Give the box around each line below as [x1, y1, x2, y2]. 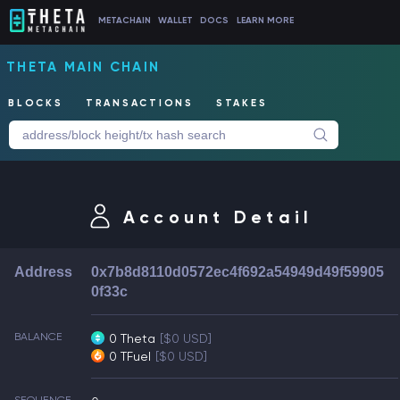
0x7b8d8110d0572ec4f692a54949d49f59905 [91, 264, 384, 279]
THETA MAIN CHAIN [6, 59, 160, 75]
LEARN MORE [236, 15, 294, 26]
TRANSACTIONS [85, 97, 194, 110]
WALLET [158, 15, 194, 26]
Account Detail [122, 207, 313, 228]
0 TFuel [109, 349, 152, 363]
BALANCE [14, 330, 62, 343]
